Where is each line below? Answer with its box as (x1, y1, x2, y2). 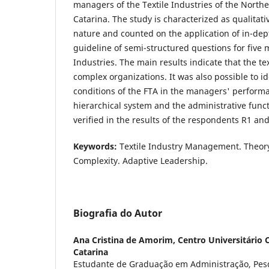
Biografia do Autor (73, 206, 162, 220)
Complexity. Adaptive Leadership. (73, 154, 208, 166)
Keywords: (73, 140, 117, 152)
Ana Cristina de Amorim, (73, 234, 178, 246)
